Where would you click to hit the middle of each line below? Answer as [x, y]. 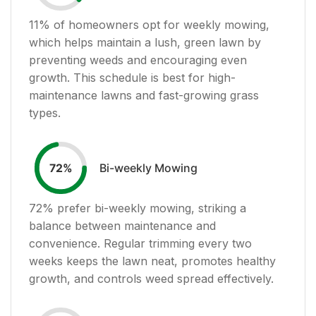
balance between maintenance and [122, 225]
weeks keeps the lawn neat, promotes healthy [152, 261]
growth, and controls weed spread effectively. [151, 278]
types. [45, 113]
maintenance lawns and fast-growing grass [144, 95]
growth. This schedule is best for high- [132, 77]
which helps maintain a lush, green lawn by [145, 42]
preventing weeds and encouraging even [138, 60]
